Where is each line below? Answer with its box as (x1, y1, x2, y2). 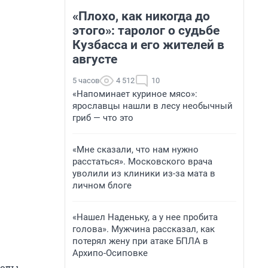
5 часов (72, 76, 99, 85)
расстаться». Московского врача (72, 156, 212, 167)
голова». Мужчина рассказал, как (72, 224, 215, 234)
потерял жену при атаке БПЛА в (72, 236, 208, 246)
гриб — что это (72, 112, 133, 123)
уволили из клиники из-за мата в (72, 168, 215, 179)
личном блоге (72, 180, 132, 191)
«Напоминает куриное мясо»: (72, 89, 197, 99)
